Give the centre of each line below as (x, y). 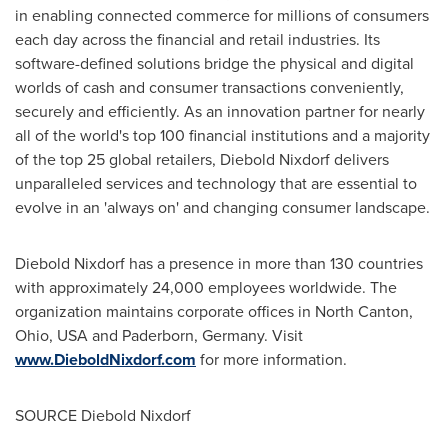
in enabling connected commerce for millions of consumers (222, 15)
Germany (233, 335)
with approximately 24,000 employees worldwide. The (206, 287)
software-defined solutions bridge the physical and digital (214, 63)
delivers (359, 159)
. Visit (283, 335)
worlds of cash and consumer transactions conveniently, (209, 87)
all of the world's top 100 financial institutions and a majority (222, 135)
